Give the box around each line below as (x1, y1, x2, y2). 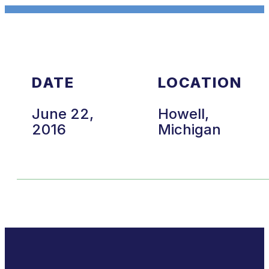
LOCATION (158, 73, 242, 91)
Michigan (158, 120, 222, 138)
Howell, (158, 104, 210, 122)
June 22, (32, 104, 94, 122)
